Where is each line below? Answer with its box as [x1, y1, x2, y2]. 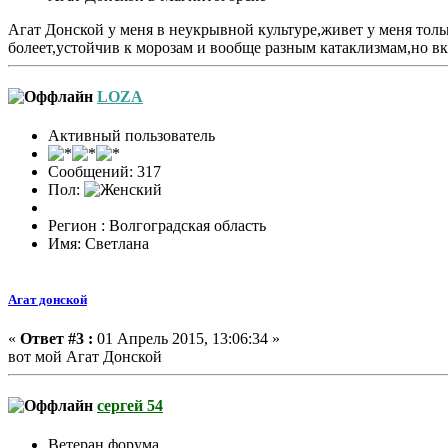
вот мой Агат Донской [8, 347, 162, 365]
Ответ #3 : [20, 329, 93, 347]
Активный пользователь [48, 127, 215, 145]
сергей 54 [97, 397, 163, 415]
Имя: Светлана [48, 235, 149, 253]
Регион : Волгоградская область [48, 217, 266, 235]
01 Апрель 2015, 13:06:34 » [93, 329, 280, 347]
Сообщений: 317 [48, 163, 161, 181]
